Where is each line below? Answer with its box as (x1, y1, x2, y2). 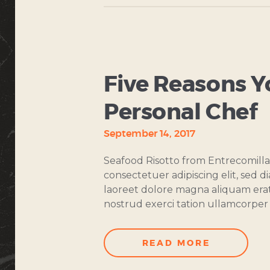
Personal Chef (104, 101, 258, 124)
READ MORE (142, 239, 210, 248)
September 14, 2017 (104, 128, 195, 139)
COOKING (106, 57, 151, 64)
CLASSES (108, 67, 151, 75)
